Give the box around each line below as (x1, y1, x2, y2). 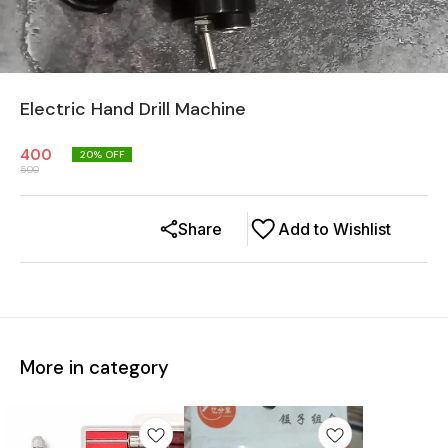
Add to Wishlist (278, 219, 391, 239)
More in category (20, 354, 169, 380)
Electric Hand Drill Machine (20, 97, 246, 121)
